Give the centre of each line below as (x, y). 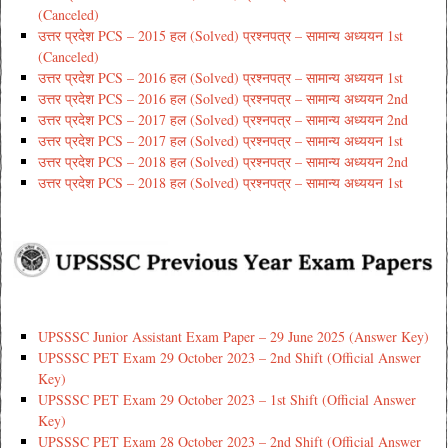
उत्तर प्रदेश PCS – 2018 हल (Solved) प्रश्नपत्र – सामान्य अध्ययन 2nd (222, 161)
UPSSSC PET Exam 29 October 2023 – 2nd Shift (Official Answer (229, 358)
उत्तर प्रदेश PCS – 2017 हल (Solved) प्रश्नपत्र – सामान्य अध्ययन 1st (220, 140)
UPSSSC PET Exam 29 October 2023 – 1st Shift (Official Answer (226, 400)
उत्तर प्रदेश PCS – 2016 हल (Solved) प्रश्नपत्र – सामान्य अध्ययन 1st (220, 77)
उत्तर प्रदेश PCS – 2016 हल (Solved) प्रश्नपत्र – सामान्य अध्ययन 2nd (222, 98)
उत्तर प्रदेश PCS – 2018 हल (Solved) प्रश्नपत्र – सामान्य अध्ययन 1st (220, 182)
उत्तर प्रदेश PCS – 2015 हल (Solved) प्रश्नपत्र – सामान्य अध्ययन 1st (220, 35)
